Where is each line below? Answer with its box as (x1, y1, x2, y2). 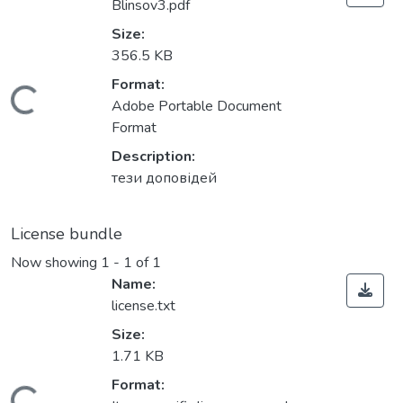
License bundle (11, 223, 122, 246)
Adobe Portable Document (112, 96, 282, 117)
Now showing (11, 253, 101, 273)
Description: (112, 147, 195, 167)
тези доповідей (112, 168, 217, 189)
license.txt (112, 296, 175, 317)
